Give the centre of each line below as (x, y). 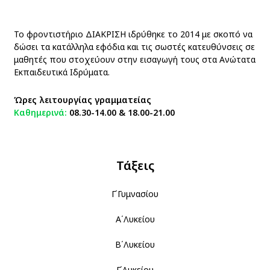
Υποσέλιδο (45, 140)
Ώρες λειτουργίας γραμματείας (84, 99)
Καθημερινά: (40, 112)
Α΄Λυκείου (135, 219)
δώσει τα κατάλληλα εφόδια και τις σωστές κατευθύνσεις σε (134, 46)
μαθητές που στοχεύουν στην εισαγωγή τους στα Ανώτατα (135, 59)
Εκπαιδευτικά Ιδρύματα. (62, 72)
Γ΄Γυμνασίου (135, 193)
